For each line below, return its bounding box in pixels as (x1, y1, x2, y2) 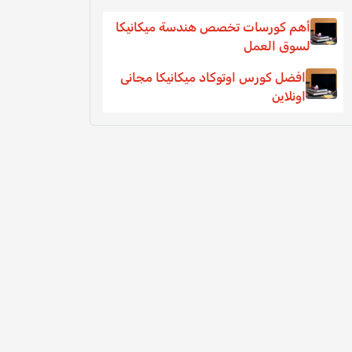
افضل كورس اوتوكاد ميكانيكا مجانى (120, 69, 306, 85)
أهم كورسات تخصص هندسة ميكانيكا (115, 19, 310, 35)
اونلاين (272, 88, 306, 104)
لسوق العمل (243, 38, 310, 53)
